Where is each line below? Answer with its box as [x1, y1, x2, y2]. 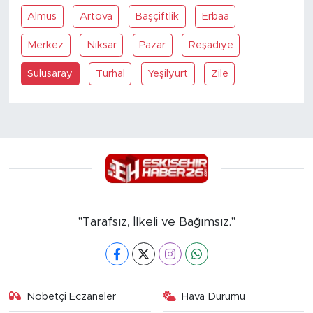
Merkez [27, 39, 64, 50]
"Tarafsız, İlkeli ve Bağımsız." [78, 216, 235, 228]
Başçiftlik [135, 10, 180, 22]
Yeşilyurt [147, 68, 189, 79]
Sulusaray [27, 68, 73, 79]
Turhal [95, 68, 125, 79]
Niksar [86, 39, 117, 50]
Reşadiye [188, 39, 233, 50]
